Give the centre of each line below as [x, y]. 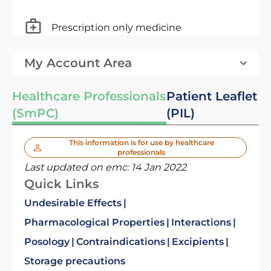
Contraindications [121, 242]
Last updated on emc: [78, 167]
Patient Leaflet [211, 96]
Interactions [201, 222]
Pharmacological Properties [94, 222]
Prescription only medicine [116, 27]
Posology [47, 242]
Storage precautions [75, 261]
